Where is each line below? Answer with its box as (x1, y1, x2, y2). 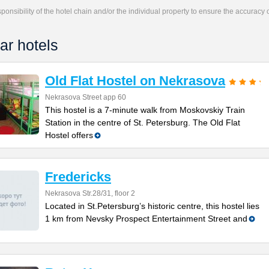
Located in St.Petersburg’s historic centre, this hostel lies (45, 201, 259, 211)
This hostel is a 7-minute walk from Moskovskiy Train (45, 105, 245, 115)
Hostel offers (45, 130, 93, 140)
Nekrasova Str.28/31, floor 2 (45, 189, 135, 198)
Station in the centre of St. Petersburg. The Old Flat (45, 118, 240, 127)
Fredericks (45, 169, 111, 184)
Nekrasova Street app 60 (45, 93, 126, 101)
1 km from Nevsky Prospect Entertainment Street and (45, 214, 247, 223)
